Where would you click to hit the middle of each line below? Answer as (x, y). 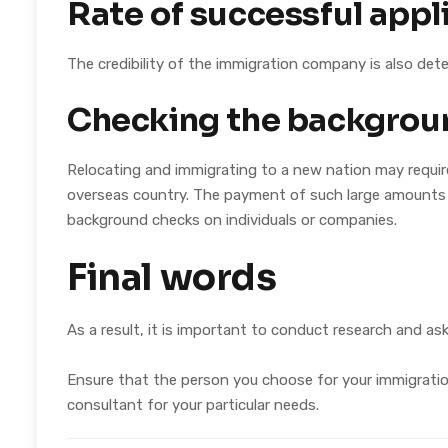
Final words (172, 277)
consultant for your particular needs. (193, 405)
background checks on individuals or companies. (232, 220)
